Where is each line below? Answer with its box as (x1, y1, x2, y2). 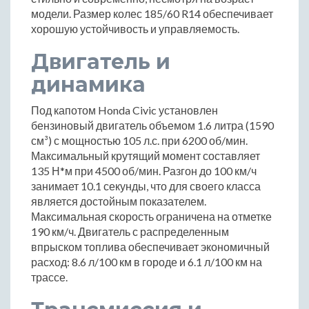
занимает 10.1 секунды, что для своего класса (31, 179, 261, 193)
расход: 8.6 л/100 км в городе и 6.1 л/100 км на (31, 255, 262, 269)
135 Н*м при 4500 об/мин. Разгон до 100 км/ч (31, 164, 257, 178)
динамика (31, 72, 146, 98)
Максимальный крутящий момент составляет (31, 149, 260, 163)
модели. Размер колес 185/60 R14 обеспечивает (31, 7, 273, 21)
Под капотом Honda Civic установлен (31, 103, 218, 117)
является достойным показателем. (31, 195, 206, 208)
